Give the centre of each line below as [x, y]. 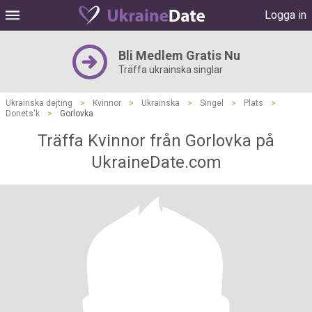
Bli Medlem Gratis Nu [179, 55]
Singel [212, 103]
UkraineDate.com [156, 162]
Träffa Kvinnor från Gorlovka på [156, 141]
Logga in [286, 15]
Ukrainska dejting [39, 103]
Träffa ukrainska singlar [170, 70]
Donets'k [23, 114]
